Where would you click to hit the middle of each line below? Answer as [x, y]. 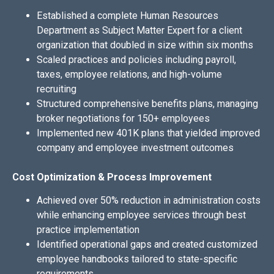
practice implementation [88, 230]
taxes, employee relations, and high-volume [129, 75]
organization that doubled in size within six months [145, 45]
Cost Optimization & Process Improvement [112, 177]
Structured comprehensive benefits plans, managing [147, 104]
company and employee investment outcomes [135, 148]
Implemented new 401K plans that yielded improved [148, 133]
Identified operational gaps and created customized [147, 245]
